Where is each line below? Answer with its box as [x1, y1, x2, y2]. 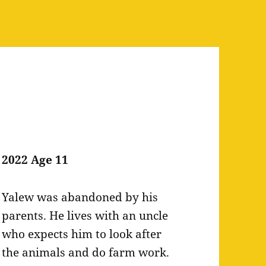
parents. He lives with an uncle [2, 208, 169, 224]
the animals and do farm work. [2, 245, 170, 261]
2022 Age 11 [2, 152, 69, 168]
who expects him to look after [2, 226, 162, 242]
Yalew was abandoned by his [2, 189, 159, 205]
